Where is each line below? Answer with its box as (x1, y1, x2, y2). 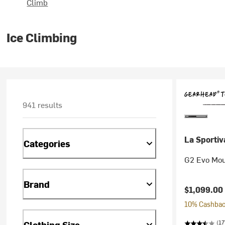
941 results (23, 99, 63, 110)
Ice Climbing (7, 29, 77, 45)
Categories (24, 137, 71, 150)
